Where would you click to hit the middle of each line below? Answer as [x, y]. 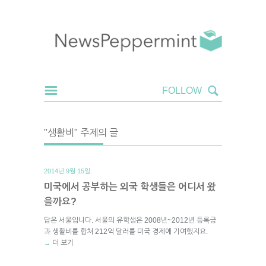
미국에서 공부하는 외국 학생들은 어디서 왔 [130, 186]
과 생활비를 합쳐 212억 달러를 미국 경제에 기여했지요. [126, 231]
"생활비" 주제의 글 [81, 132]
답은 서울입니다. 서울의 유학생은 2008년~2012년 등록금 [130, 220]
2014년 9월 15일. [68, 171]
